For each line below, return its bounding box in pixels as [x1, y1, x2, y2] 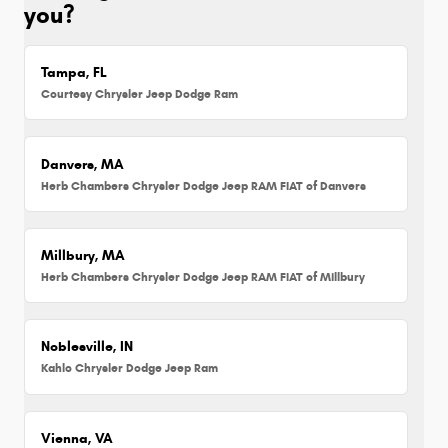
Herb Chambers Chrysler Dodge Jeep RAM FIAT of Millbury [41, 268, 366, 284]
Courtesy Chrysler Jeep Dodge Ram [41, 86, 239, 102]
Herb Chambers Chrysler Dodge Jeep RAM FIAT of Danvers [41, 177, 367, 193]
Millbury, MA [41, 246, 126, 264]
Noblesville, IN [41, 338, 134, 356]
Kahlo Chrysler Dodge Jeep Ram [41, 360, 219, 376]
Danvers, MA [41, 155, 125, 173]
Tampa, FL [41, 64, 108, 82]
